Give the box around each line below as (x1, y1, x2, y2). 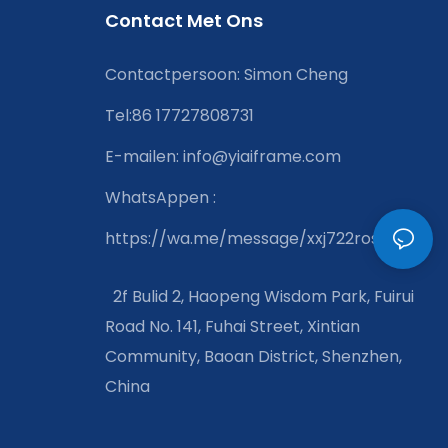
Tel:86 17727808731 (104, 103, 254, 127)
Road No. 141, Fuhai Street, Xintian (104, 315, 360, 339)
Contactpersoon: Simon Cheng (104, 62, 348, 86)
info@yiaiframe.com (182, 144, 341, 168)
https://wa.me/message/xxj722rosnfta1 (104, 226, 417, 250)
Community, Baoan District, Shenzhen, (104, 345, 402, 369)
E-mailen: (104, 144, 183, 168)
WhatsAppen (104, 185, 213, 209)
